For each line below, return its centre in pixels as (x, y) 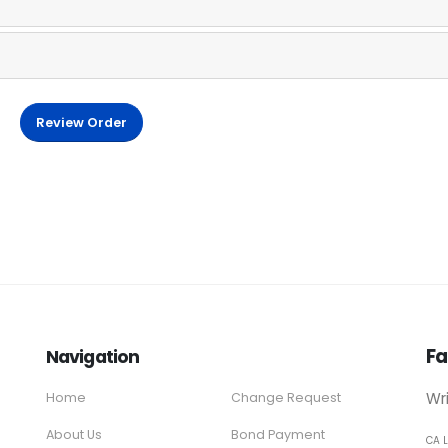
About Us (74, 434)
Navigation (93, 356)
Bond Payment (277, 434)
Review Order (81, 122)
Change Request (285, 397)
